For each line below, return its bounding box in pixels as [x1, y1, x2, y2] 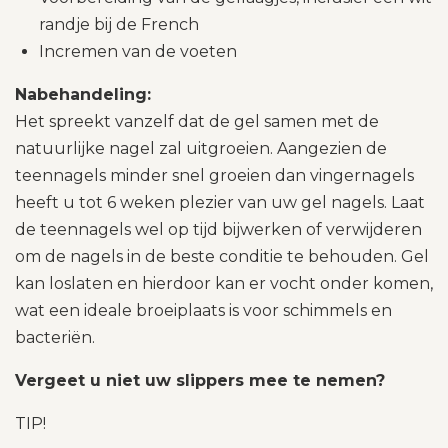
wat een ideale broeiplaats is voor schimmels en [15, 300, 392, 320]
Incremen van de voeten [39, 41, 237, 61]
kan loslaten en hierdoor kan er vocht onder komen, [15, 273, 433, 293]
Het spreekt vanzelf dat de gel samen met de [15, 111, 379, 131]
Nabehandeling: [15, 84, 151, 104]
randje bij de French [39, 14, 199, 34]
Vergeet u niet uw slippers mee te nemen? [15, 370, 385, 390]
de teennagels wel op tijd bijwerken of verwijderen [15, 219, 422, 239]
